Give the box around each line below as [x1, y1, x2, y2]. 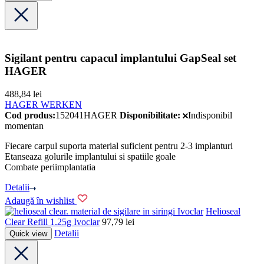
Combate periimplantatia [5, 161, 95, 172]
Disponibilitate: [120, 110, 180, 120]
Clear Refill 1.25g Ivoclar [5, 217, 100, 227]
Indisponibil [188, 110, 233, 120]
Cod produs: [5, 110, 55, 120]
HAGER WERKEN [5, 99, 82, 110]
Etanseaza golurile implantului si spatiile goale [5, 151, 176, 161]
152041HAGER [55, 110, 117, 120]
